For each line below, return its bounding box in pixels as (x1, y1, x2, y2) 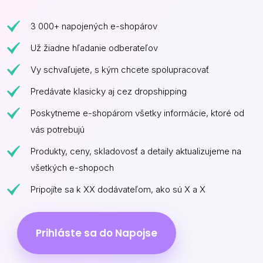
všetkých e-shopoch (31, 162, 114, 173)
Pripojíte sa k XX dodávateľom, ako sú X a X (31, 184, 205, 195)
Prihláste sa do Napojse (36, 226, 157, 240)
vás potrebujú (31, 124, 85, 135)
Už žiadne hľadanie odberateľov (31, 42, 158, 53)
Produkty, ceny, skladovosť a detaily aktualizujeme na (31, 146, 241, 157)
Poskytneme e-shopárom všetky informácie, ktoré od (31, 107, 244, 119)
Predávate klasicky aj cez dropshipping (31, 86, 187, 97)
